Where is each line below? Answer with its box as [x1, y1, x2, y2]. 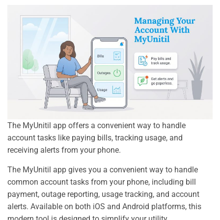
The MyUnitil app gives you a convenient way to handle [7, 165, 198, 175]
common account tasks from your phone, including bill [7, 177, 196, 187]
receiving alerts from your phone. [7, 145, 121, 155]
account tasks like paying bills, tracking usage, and [7, 133, 183, 143]
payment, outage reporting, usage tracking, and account [7, 190, 199, 199]
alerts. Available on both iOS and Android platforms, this [7, 202, 201, 212]
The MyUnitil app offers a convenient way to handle [7, 121, 186, 131]
